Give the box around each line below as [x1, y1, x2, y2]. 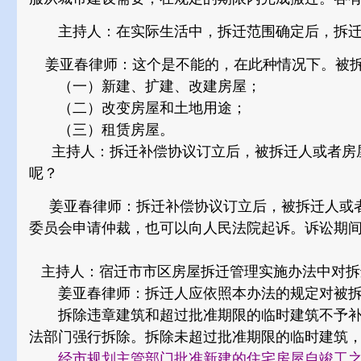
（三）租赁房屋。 [29, 122, 174, 138]
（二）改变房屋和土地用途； [29, 100, 247, 116]
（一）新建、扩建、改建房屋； [29, 78, 261, 94]
